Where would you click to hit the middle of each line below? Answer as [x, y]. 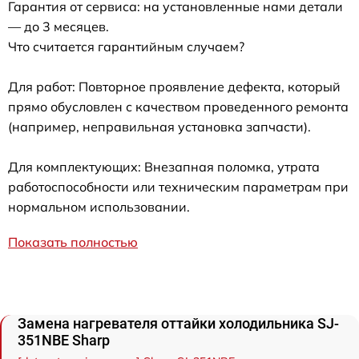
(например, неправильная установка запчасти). [159, 126]
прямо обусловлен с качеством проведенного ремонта [178, 106]
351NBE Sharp [64, 340]
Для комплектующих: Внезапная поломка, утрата [164, 166]
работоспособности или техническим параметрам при [178, 186]
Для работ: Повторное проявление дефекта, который [174, 86]
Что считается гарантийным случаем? [126, 46]
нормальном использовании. [99, 206]
